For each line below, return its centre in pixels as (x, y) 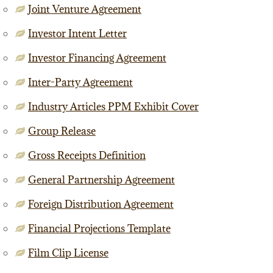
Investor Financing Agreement (97, 58)
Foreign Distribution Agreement (101, 204)
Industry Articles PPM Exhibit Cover (113, 107)
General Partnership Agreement (101, 180)
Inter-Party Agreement (80, 82)
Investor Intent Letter (77, 34)
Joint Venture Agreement (84, 9)
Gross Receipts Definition (87, 155)
